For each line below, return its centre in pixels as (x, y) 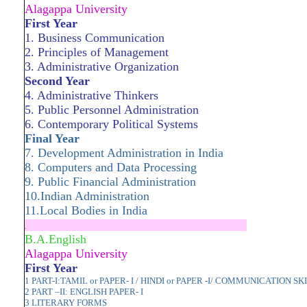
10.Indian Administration (87, 196)
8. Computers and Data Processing (111, 167)
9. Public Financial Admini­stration (110, 182)
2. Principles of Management (97, 52)
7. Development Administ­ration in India (124, 153)
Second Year (57, 81)
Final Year (52, 138)
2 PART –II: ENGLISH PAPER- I (84, 292)
